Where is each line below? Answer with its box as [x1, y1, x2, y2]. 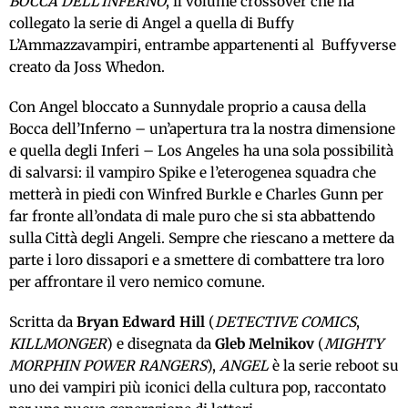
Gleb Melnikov [215, 334, 314, 352]
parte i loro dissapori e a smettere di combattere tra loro [9, 250, 384, 269]
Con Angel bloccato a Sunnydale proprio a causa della [9, 97, 366, 116]
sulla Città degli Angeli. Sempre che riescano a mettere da [9, 229, 394, 247]
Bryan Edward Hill [76, 312, 205, 331]
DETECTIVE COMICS [215, 312, 356, 331]
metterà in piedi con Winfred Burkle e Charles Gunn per [9, 185, 383, 203]
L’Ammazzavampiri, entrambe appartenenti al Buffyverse [9, 36, 396, 54]
